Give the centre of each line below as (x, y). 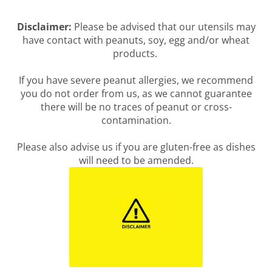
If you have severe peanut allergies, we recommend (136, 80)
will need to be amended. (136, 160)
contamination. (136, 120)
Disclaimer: (45, 27)
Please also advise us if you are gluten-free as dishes (136, 147)
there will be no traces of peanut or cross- (136, 107)
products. (136, 53)
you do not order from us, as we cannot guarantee (136, 93)
